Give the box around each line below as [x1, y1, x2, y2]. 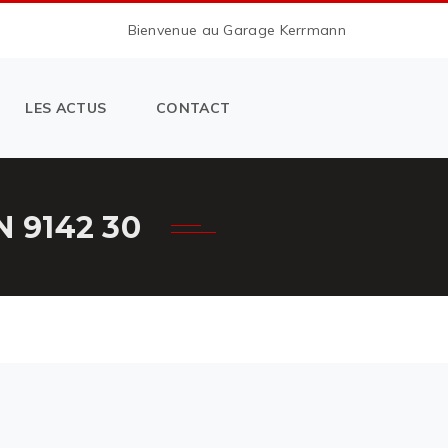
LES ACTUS [25, 99, 107, 117]
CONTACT [156, 99, 231, 117]
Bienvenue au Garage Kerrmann [127, 21, 346, 39]
